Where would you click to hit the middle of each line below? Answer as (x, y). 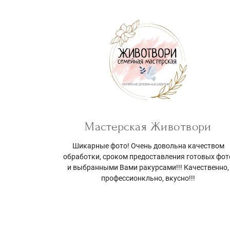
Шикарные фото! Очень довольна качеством (148, 146)
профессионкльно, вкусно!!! (148, 178)
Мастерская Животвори (148, 126)
